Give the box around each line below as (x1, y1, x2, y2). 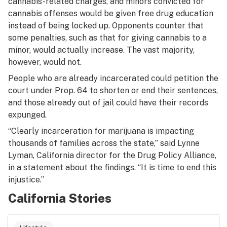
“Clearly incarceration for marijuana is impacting (8, 126, 194, 136)
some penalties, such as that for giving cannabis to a (8, 33, 207, 43)
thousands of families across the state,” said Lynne (8, 138, 200, 148)
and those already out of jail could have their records (8, 98, 208, 107)
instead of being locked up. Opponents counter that (8, 21, 204, 30)
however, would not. (8, 57, 82, 67)
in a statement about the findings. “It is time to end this (8, 163, 216, 172)
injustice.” (8, 175, 44, 184)
